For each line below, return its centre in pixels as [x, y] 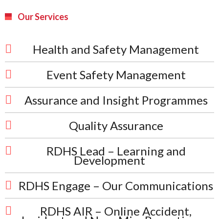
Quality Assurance [116, 125]
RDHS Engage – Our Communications [116, 186]
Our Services [43, 17]
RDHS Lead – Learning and [116, 151]
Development [109, 160]
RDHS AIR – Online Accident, [116, 211]
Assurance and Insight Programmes [116, 100]
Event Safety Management [116, 75]
